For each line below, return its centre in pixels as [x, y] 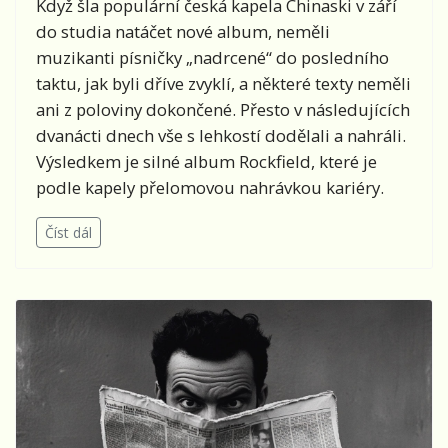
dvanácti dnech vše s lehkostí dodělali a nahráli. [221, 136]
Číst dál [68, 233]
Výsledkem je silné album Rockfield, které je [206, 162]
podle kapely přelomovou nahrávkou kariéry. [210, 188]
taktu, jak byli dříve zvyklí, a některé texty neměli [223, 84]
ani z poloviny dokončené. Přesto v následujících [223, 110]
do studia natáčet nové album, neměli [183, 32]
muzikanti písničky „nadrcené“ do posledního [212, 58]
